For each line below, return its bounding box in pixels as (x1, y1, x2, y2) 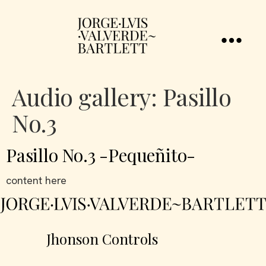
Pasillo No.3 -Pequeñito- (6, 143, 196, 167)
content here (6, 173, 66, 187)
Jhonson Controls (41, 229, 153, 248)
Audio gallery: (12, 81, 163, 112)
